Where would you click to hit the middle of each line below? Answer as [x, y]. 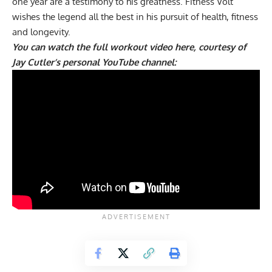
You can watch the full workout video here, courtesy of [129, 47]
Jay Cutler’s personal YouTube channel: [94, 63]
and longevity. [41, 32]
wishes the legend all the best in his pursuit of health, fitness [135, 17]
